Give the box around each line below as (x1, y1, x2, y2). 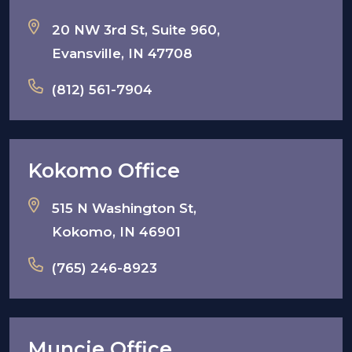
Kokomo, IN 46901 (52, 224, 181, 240)
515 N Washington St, (52, 200, 196, 217)
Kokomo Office (28, 159, 180, 183)
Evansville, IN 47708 (52, 46, 192, 62)
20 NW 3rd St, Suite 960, (52, 22, 220, 38)
